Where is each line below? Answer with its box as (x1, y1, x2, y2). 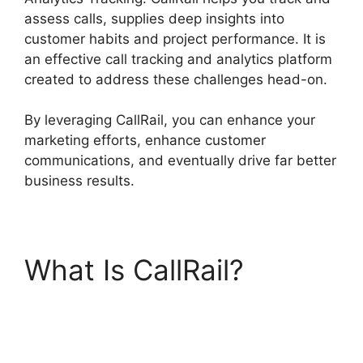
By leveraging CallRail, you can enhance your (24, 112, 315, 129)
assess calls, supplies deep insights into (24, 10, 284, 27)
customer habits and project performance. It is (24, 30, 326, 47)
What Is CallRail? (24, 253, 244, 288)
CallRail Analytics (24, 287, 250, 322)
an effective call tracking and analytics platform (24, 50, 332, 67)
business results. (24, 173, 135, 190)
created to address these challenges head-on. (24, 70, 327, 88)
